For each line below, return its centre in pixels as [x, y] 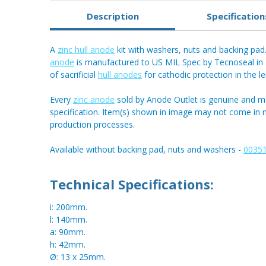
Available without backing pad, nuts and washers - [147, 150]
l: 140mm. [69, 220]
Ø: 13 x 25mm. [78, 257]
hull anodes [120, 75]
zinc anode [94, 100]
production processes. [92, 125]
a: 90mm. [68, 232]
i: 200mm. [69, 207]
